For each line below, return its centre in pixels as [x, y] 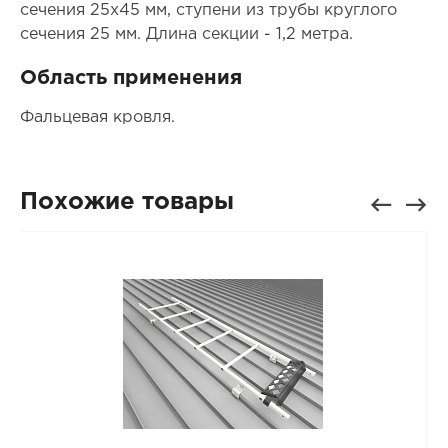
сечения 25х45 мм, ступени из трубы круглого [208, 11]
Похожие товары [126, 201]
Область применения [130, 78]
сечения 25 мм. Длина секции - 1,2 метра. [186, 35]
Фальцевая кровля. [97, 117]
